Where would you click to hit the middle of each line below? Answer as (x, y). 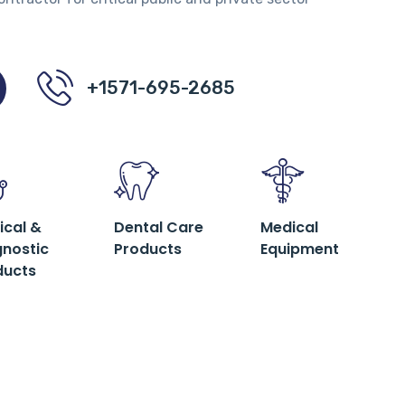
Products (148, 249)
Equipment (299, 249)
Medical (289, 227)
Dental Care (159, 227)
